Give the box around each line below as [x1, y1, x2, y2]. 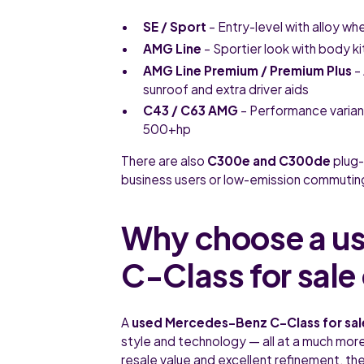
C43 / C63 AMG [143, 102, 239, 119]
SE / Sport [143, 18, 207, 34]
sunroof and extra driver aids [143, 80, 310, 97]
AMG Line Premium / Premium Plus [143, 62, 353, 78]
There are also [121, 152, 208, 168]
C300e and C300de [207, 152, 331, 168]
